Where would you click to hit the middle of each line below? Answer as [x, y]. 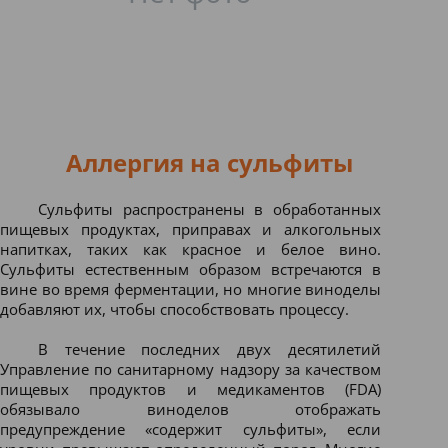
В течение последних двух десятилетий [209, 349]
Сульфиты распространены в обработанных [209, 209]
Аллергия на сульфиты [209, 162]
